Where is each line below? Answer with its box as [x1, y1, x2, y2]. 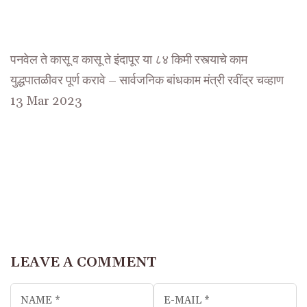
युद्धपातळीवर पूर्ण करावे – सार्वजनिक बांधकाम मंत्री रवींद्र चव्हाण [10, 72, 284, 88]
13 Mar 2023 [10, 93, 82, 109]
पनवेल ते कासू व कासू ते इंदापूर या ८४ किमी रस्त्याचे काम [10, 51, 247, 68]
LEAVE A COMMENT [10, 253, 156, 271]
